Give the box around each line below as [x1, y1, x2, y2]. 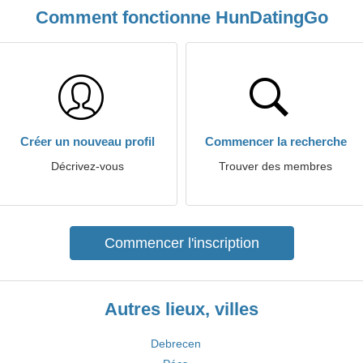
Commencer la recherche [204, 135, 347, 148]
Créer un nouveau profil [20, 135, 155, 148]
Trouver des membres [219, 160, 332, 173]
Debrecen [150, 337, 201, 350]
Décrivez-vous [51, 160, 124, 173]
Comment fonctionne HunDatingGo [35, 7, 328, 28]
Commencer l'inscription [104, 235, 259, 251]
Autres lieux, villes [105, 299, 258, 319]
